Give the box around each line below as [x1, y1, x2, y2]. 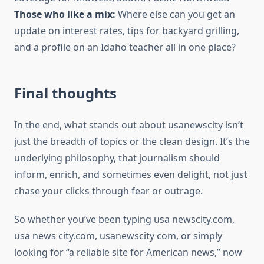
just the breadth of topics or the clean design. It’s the [14, 135, 250, 148]
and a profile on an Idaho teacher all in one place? [14, 41, 236, 54]
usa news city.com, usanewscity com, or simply [14, 229, 222, 243]
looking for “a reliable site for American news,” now [14, 246, 242, 259]
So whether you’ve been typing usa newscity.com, [14, 213, 235, 226]
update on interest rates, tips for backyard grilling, [14, 24, 239, 38]
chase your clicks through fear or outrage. [14, 184, 203, 198]
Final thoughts [14, 83, 117, 103]
